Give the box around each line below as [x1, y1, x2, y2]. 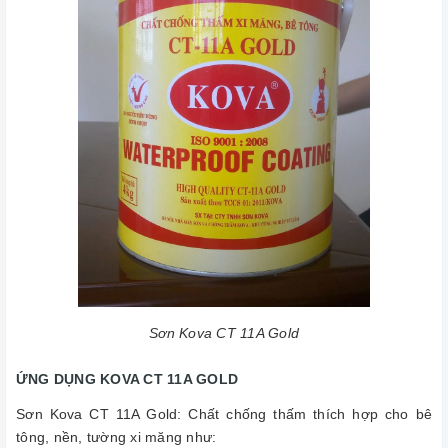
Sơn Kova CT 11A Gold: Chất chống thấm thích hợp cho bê [16, 406, 432, 423]
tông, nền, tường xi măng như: [16, 429, 217, 446]
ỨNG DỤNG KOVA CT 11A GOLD [16, 371, 239, 388]
